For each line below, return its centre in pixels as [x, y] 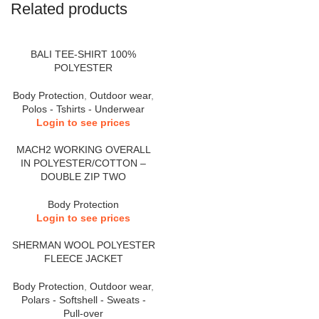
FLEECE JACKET [83, 258]
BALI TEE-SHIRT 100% [83, 54]
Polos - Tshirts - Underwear [83, 109]
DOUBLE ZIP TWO [83, 177]
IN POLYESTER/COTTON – [83, 163]
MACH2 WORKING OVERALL [83, 150]
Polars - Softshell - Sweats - [83, 300]
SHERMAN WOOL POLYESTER [83, 245]
